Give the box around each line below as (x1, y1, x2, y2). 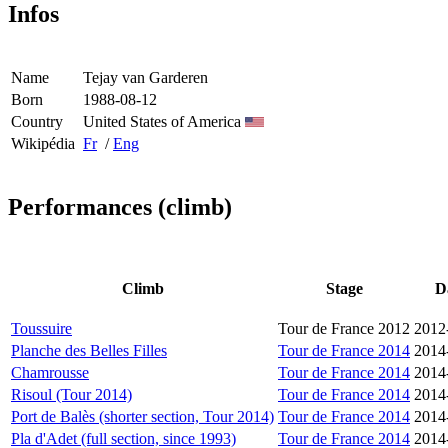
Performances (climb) (8, 193, 232, 220)
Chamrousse (11, 363, 89, 381)
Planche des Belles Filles (11, 341, 167, 359)
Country (11, 112, 63, 130)
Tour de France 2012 (278, 319, 410, 337)
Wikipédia (11, 134, 79, 152)
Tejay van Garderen (83, 68, 208, 86)
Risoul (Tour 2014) (11, 385, 132, 403)
